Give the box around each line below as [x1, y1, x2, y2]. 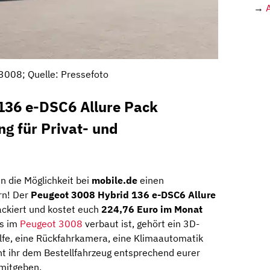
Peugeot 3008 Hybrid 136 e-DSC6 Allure [31, 189, 216, 201]
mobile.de [92, 174, 140, 187]
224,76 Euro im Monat [101, 203, 202, 216]
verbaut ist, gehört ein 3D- [83, 218, 199, 230]
